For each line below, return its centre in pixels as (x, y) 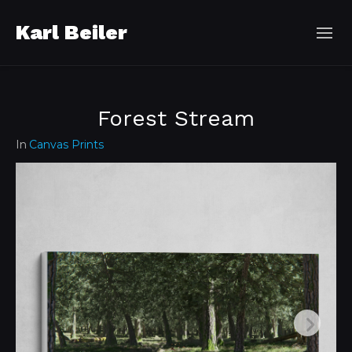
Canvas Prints (66, 145)
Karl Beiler (71, 32)
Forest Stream (176, 118)
